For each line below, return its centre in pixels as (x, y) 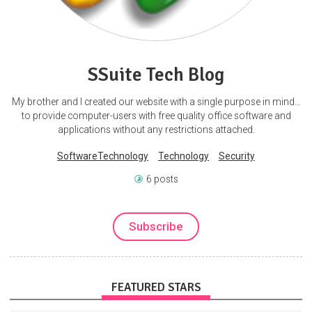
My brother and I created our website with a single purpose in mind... (156, 101)
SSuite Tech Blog (156, 74)
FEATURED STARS (156, 288)
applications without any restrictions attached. (156, 129)
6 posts (162, 179)
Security (236, 156)
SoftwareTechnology (103, 156)
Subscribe (156, 227)
